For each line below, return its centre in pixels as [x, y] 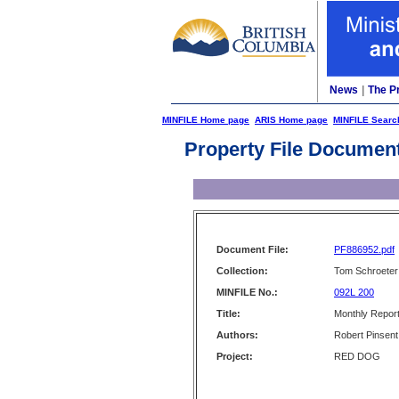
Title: [228, 313]
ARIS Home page [291, 120]
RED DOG [357, 356]
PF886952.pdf [364, 249]
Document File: [252, 249]
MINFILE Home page [206, 120]
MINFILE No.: [247, 292]
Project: [235, 356]
